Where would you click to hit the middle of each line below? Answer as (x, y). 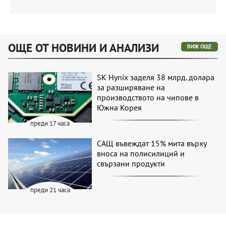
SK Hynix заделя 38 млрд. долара (156, 77)
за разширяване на (131, 87)
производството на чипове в (148, 97)
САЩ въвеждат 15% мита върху (152, 144)
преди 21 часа (50, 190)
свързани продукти (131, 164)
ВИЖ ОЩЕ (200, 46)
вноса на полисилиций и (141, 154)
